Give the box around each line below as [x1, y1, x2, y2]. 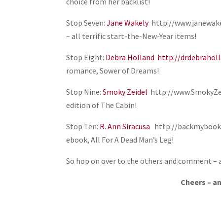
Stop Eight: [66, 52, 106, 62]
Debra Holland [106, 52, 155, 62]
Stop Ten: [66, 121, 100, 131]
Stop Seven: [66, 18, 107, 28]
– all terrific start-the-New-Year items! [66, 31, 197, 41]
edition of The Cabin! [66, 100, 137, 110]
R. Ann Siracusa [100, 121, 150, 131]
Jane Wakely [107, 18, 149, 28]
